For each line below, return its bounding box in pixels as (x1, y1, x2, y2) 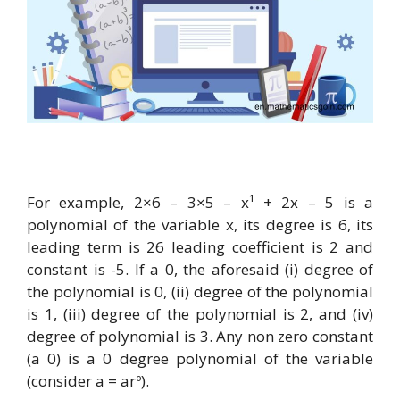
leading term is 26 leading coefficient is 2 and (27, 237, 373, 258)
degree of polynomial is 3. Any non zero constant (27, 326, 373, 347)
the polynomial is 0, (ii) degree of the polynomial (27, 281, 373, 303)
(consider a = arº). (27, 371, 149, 392)
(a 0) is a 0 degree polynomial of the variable (27, 348, 373, 370)
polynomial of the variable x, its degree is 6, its (27, 214, 373, 236)
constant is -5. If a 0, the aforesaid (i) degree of (27, 259, 373, 280)
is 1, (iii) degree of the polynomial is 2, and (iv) (27, 304, 373, 325)
